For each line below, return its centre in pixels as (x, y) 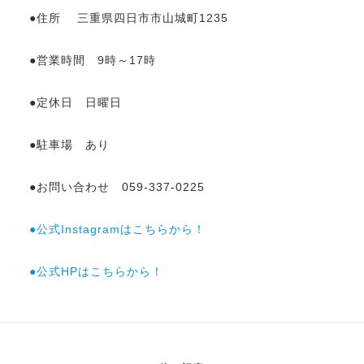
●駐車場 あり (69, 144)
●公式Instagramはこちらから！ (117, 229)
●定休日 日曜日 (75, 102)
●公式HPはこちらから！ (96, 271)
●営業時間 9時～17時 (92, 60)
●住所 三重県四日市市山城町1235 (128, 17)
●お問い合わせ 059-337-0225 (117, 186)
